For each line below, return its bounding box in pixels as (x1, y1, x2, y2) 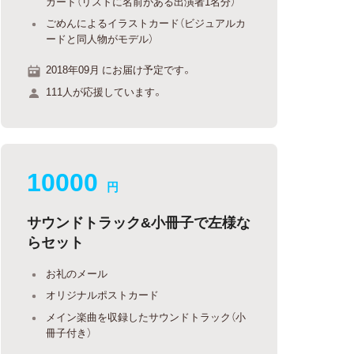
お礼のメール (46, 265, 108, 281)
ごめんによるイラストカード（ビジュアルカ (46, 14, 247, 30)
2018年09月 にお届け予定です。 (46, 62, 193, 77)
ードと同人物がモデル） (46, 30, 154, 46)
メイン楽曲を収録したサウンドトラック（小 (46, 308, 247, 324)
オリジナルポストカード (46, 287, 160, 302)
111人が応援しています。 (46, 83, 164, 99)
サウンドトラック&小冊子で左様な (27, 210, 251, 232)
